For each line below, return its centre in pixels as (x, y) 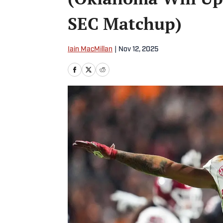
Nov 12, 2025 (138, 50)
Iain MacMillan (90, 50)
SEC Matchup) (125, 24)
